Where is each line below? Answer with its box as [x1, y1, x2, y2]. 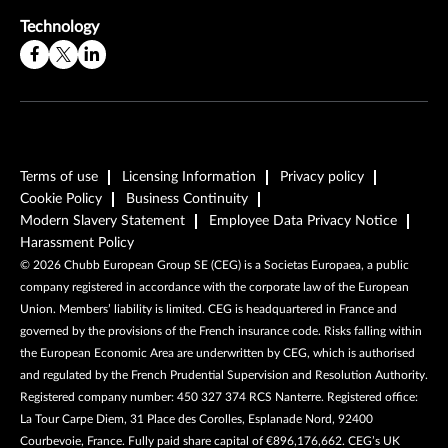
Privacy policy [280, 169, 364, 184]
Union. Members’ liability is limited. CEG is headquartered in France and [20, 302, 397, 315]
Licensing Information [122, 169, 256, 184]
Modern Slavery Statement [20, 213, 185, 228]
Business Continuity [126, 191, 248, 206]
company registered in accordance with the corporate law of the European [20, 280, 409, 293]
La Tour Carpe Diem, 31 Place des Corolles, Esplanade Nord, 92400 [20, 412, 373, 425]
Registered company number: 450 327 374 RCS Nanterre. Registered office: [20, 390, 418, 403]
